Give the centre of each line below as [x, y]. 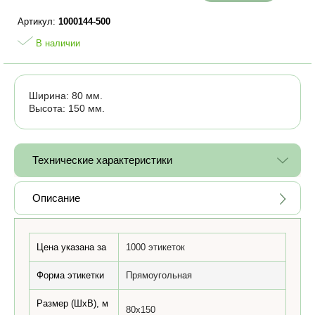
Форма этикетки [70, 275]
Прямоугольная [159, 275]
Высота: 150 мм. [67, 108]
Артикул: [38, 21]
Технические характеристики [102, 160]
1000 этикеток [155, 247]
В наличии [57, 43]
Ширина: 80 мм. [66, 95]
